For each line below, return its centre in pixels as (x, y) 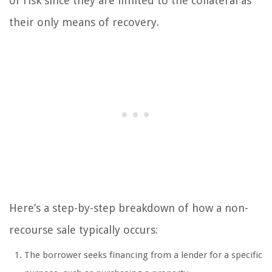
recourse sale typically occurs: (83, 230)
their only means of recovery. (84, 22)
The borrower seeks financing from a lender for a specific (143, 255)
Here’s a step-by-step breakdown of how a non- (129, 208)
